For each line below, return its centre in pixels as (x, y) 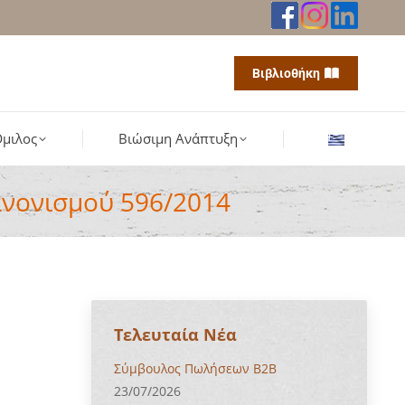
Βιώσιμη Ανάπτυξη (179, 138)
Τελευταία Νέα (175, 334)
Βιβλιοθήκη (286, 73)
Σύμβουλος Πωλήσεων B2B (195, 368)
